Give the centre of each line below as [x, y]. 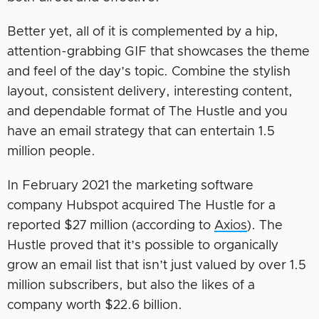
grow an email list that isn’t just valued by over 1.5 [157, 266]
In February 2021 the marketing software [130, 186]
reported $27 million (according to [111, 226]
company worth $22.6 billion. [95, 305]
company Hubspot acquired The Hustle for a [141, 206]
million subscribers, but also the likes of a [131, 286]
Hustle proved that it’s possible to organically [143, 246]
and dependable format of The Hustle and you [147, 112]
